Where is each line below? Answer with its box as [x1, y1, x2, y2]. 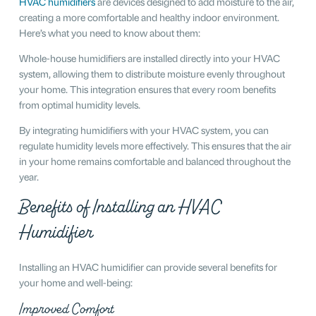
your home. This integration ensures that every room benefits [18, 81, 276, 95]
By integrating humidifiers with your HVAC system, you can [18, 122, 269, 136]
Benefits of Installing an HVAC [18, 193, 221, 219]
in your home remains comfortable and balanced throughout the [18, 153, 291, 167]
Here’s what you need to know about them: [18, 25, 200, 39]
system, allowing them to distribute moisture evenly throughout [18, 66, 285, 80]
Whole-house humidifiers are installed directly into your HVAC [18, 50, 280, 64]
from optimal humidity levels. [18, 97, 140, 111]
